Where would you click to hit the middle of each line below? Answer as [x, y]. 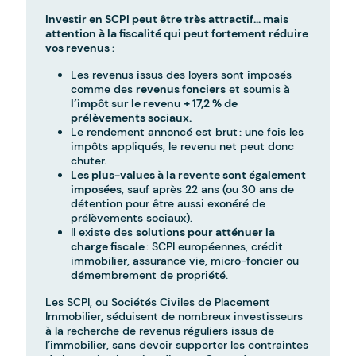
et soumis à [258, 89]
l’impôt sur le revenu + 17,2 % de [155, 104]
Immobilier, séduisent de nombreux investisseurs [174, 317]
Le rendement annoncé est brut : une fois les [188, 132]
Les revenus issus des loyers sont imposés [182, 75]
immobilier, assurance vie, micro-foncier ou [185, 261]
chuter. [89, 161]
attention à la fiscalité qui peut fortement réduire [177, 34]
